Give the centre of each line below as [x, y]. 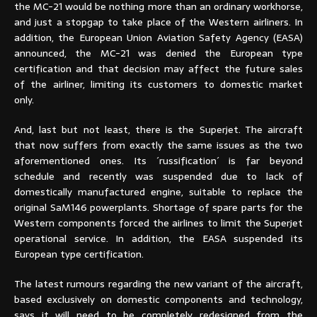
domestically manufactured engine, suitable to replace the [158, 191]
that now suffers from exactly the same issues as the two [158, 145]
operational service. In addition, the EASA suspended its [158, 238]
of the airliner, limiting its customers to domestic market [158, 84]
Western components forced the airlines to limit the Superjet [158, 223]
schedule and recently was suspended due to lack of [158, 176]
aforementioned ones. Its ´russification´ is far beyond [158, 160]
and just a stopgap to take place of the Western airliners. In [158, 22]
